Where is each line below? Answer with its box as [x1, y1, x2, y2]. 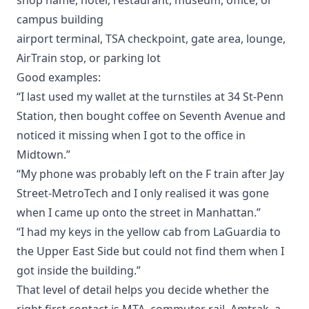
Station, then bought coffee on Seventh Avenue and [17, 108, 286, 123]
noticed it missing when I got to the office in [17, 127, 246, 143]
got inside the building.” [17, 262, 141, 278]
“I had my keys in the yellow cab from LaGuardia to [17, 223, 281, 239]
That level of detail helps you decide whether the [17, 281, 269, 297]
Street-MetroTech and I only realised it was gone [17, 185, 269, 201]
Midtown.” [17, 146, 70, 162]
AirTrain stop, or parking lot [17, 50, 161, 66]
